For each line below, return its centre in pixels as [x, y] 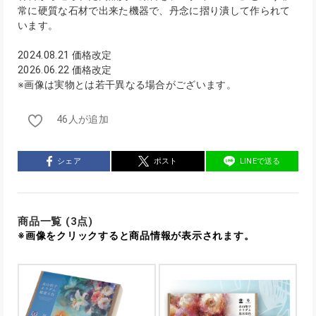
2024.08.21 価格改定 [65, 55]
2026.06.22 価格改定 [65, 70]
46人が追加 [83, 120]
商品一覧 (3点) [55, 222]
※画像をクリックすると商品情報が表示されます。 [136, 236]
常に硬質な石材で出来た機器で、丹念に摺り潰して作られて [154, 11]
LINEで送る [260, 162]
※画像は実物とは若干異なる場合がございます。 [127, 85]
